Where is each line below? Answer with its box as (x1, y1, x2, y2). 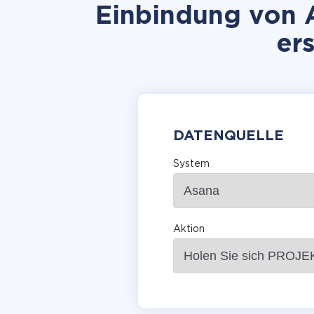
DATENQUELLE (173, 130, 284, 142)
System (173, 160, 210, 168)
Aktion (173, 225, 205, 233)
